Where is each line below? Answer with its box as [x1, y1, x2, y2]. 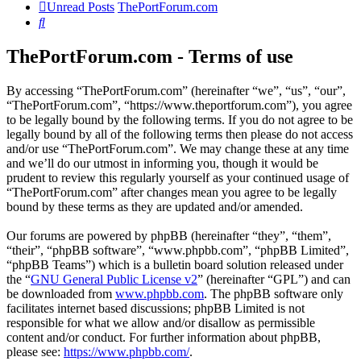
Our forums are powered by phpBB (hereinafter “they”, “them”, [6, 229, 331, 243]
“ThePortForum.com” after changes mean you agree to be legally [6, 185, 337, 200]
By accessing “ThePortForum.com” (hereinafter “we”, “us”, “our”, [6, 84, 346, 98]
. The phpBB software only [204, 287, 343, 301]
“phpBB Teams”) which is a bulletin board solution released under [6, 258, 343, 272]
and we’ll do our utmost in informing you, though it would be [6, 156, 318, 171]
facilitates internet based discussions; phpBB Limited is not [6, 301, 305, 316]
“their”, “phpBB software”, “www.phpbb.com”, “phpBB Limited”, [6, 243, 349, 258]
